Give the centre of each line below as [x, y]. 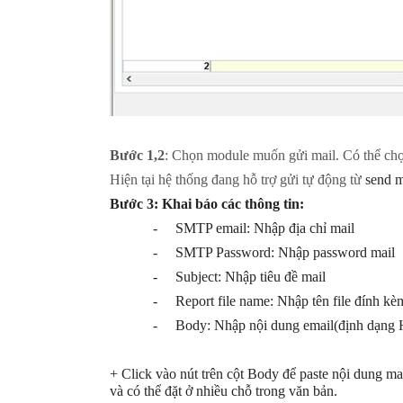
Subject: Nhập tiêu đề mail [251, 277]
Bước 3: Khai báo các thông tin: [207, 204]
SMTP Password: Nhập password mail [285, 252]
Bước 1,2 [137, 155]
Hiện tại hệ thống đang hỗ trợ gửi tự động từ [237, 179]
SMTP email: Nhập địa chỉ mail [265, 228]
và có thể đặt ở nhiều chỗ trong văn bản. [224, 391]
